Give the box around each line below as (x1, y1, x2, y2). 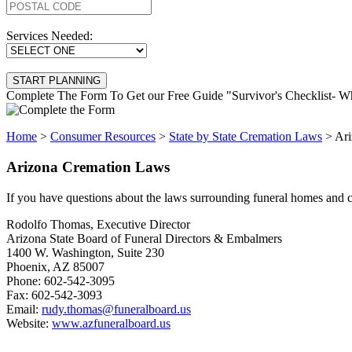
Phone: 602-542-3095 (6, 273, 115, 288)
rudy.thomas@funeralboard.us (42, 302, 191, 316)
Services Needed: (6, 29, 93, 43)
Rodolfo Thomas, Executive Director (6, 217, 190, 231)
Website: (6, 316, 52, 330)
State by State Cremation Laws (169, 130, 322, 144)
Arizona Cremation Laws (6, 159, 170, 176)
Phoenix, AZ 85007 (6, 259, 104, 273)
